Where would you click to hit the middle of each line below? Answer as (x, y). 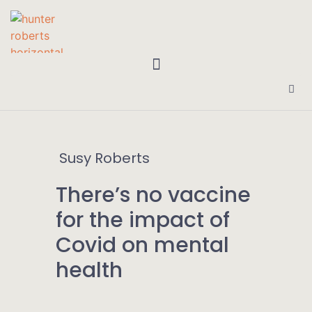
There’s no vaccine (153, 195)
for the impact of (143, 220)
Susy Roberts (104, 158)
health (89, 270)
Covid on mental (142, 245)
